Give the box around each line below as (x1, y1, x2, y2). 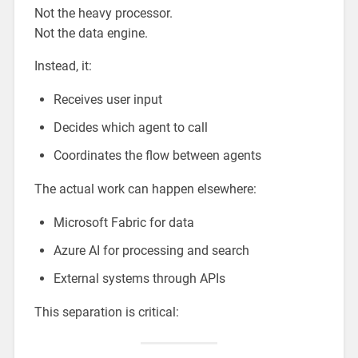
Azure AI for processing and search (53, 242, 249, 258)
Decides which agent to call (53, 119, 208, 135)
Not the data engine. (34, 25, 148, 41)
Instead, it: (34, 58, 92, 74)
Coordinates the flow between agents (53, 147, 261, 163)
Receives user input (53, 91, 162, 107)
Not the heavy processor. (34, 5, 173, 21)
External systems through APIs (53, 270, 225, 286)
